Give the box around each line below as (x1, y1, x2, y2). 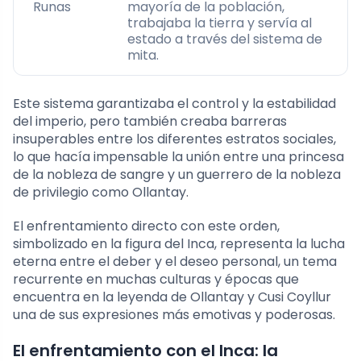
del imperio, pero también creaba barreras (13, 111, 287, 131)
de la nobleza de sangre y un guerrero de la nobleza (13, 164, 341, 184)
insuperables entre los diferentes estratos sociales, (13, 129, 336, 148)
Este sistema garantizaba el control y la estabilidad (13, 93, 336, 113)
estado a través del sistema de (127, 29, 322, 48)
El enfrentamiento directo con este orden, (13, 216, 280, 235)
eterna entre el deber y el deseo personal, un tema (13, 251, 337, 271)
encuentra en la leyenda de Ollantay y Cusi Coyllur (13, 287, 331, 306)
